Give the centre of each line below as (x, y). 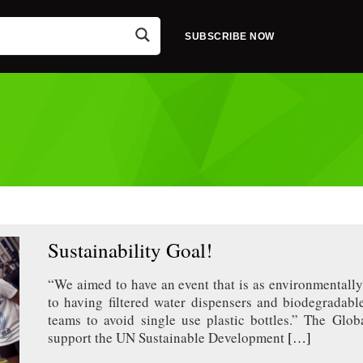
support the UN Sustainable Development (167, 338)
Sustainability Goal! (130, 250)
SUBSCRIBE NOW (230, 36)
